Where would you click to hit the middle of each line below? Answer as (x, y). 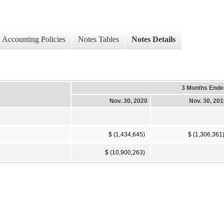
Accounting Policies (34, 39)
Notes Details (153, 39)
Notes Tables (98, 39)
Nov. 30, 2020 (128, 101)
